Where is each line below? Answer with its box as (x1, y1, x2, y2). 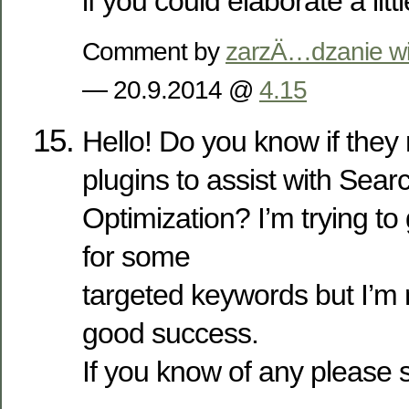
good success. (82, 317, 258, 351)
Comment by (82, 37, 225, 67)
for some (82, 240, 190, 274)
